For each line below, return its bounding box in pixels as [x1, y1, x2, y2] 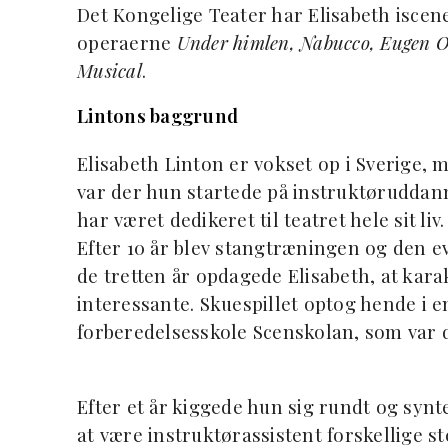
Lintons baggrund [77, 103, 238, 129]
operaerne [77, 29, 177, 55]
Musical [77, 57, 142, 83]
